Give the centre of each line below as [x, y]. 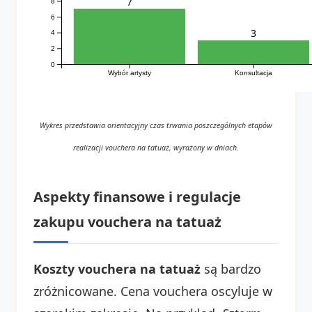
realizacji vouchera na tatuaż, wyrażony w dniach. [156, 147]
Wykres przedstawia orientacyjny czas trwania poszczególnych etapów [156, 125]
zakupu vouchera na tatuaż [127, 221]
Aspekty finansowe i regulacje [137, 196]
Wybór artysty [129, 72]
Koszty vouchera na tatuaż [117, 268]
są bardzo [231, 268]
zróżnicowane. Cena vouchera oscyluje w [153, 291]
